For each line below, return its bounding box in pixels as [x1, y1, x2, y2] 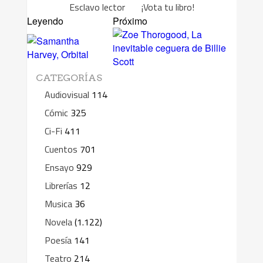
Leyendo [26, 14, 63, 28]
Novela [44, 215, 72, 230]
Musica [44, 197, 72, 211]
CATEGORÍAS [35, 72, 102, 84]
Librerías [44, 178, 77, 193]
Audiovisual [44, 87, 89, 102]
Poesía [44, 233, 72, 248]
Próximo [112, 14, 147, 28]
